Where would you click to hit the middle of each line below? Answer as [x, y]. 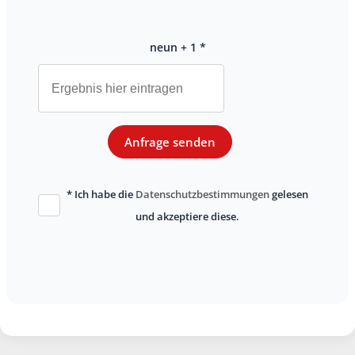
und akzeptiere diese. [187, 216]
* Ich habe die [101, 194]
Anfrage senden [170, 142]
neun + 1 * [177, 47]
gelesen [288, 194]
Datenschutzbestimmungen [202, 194]
